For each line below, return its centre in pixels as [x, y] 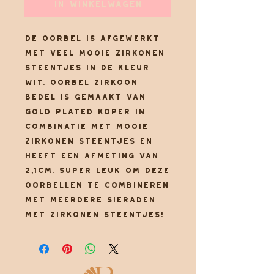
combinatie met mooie [86, 127]
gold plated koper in [85, 112]
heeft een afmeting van [91, 156]
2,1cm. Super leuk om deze [97, 171]
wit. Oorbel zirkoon [81, 83]
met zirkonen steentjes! [96, 215]
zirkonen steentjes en [88, 141]
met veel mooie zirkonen [94, 53]
